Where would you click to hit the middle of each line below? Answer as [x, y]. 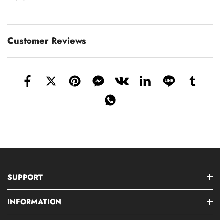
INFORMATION [34, 202]
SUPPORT [25, 177]
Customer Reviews [47, 41]
